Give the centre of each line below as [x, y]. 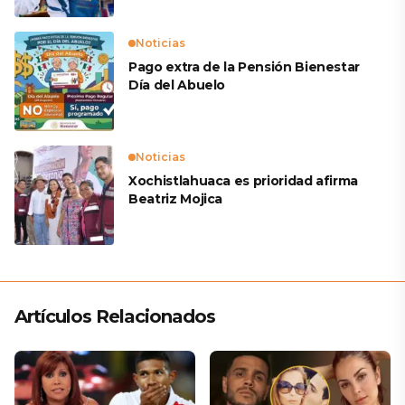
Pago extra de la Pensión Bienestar [245, 67]
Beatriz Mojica [176, 199]
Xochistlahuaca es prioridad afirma [244, 181]
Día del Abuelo [177, 85]
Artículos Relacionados [115, 317]
